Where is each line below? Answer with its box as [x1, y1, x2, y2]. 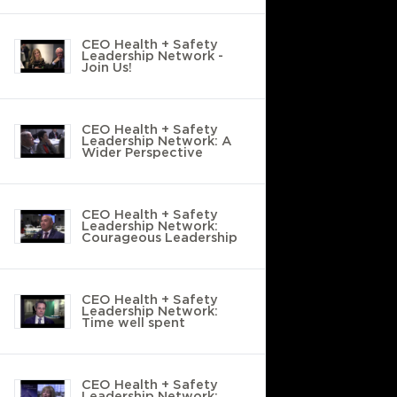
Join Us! [82, 60, 132, 74]
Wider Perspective [82, 145, 203, 160]
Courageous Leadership [82, 230, 237, 245]
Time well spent [82, 315, 185, 330]
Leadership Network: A [82, 134, 232, 148]
